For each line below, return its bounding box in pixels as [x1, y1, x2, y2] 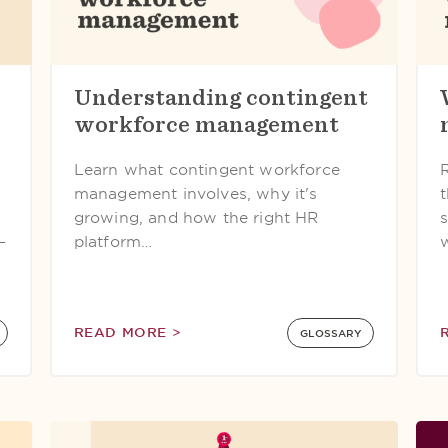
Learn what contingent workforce [73, 161, 340, 179]
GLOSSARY [299, 327, 362, 339]
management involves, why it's [73, 185, 318, 203]
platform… [73, 233, 153, 251]
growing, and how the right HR [73, 209, 319, 227]
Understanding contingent [73, 85, 368, 109]
